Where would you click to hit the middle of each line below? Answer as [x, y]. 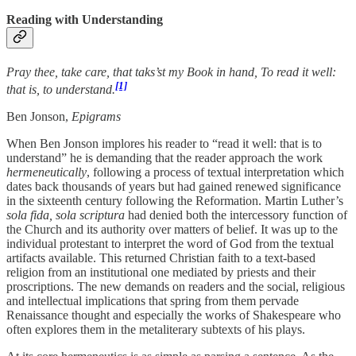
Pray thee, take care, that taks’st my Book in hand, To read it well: [171, 72]
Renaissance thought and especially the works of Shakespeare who [174, 315]
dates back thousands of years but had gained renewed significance [174, 187]
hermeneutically [46, 172]
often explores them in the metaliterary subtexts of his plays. [156, 330]
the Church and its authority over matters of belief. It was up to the [172, 230]
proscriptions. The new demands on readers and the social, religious [176, 287]
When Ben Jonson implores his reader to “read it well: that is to [164, 144]
